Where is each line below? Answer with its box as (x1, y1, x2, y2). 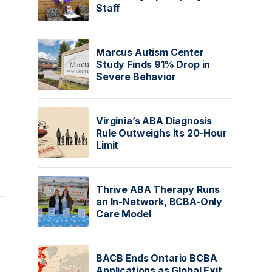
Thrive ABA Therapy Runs (96, 183, 220, 195)
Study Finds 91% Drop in (96, 58, 211, 70)
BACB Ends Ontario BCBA (96, 252, 217, 264)
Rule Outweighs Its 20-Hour (96, 127, 227, 139)
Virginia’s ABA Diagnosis (96, 115, 212, 127)
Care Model (96, 208, 151, 220)
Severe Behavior (96, 70, 176, 83)
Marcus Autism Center (96, 46, 204, 58)
